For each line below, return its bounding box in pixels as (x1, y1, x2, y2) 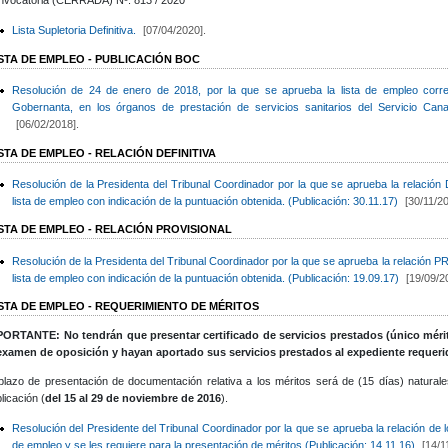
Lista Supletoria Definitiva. (11, 24, 136, 37)
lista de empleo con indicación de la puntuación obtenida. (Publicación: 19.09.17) (11, 271, 402, 284)
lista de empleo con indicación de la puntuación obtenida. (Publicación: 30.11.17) (11, 194, 401, 207)
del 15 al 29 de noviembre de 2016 (45, 391, 222, 404)
